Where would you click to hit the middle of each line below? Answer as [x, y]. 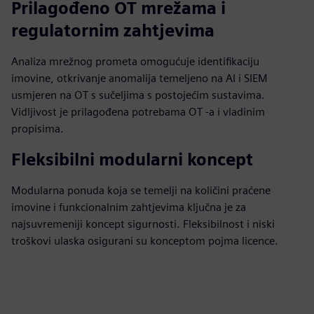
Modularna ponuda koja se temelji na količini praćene [141, 190]
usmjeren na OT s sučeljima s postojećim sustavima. [138, 95]
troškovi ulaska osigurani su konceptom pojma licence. [145, 241]
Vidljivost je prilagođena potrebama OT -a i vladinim [138, 112]
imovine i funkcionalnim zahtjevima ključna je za [129, 207]
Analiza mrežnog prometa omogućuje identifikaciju [135, 61]
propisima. [37, 129]
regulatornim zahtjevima [113, 30]
